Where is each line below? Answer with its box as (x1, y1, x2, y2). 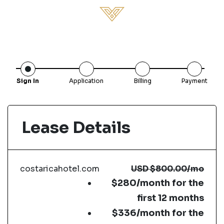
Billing (133, 77, 151, 84)
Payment (181, 77, 207, 84)
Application (69, 77, 104, 84)
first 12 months (136, 192, 204, 203)
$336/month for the (111, 207, 204, 218)
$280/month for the (111, 177, 204, 188)
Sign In (16, 77, 39, 84)
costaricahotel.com (20, 163, 99, 174)
